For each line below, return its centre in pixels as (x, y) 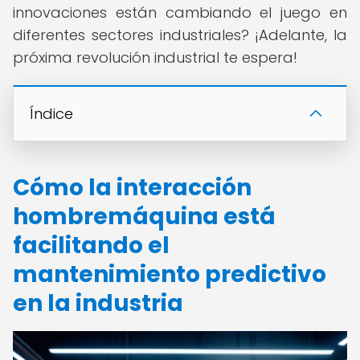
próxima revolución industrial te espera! (155, 57)
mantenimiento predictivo (170, 274)
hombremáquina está (144, 217)
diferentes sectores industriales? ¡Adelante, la (180, 35)
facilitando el (91, 245)
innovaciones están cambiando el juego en (180, 12)
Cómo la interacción (132, 188)
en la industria (98, 303)
